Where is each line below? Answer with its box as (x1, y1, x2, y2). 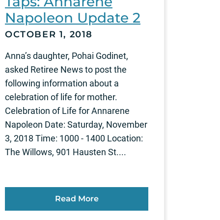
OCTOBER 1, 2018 (5, 29, 93, 40)
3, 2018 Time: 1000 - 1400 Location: (5, 133, 143, 144)
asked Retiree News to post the (5, 64, 127, 75)
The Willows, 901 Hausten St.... (5, 147, 126, 158)
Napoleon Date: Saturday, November (5, 119, 147, 130)
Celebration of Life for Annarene (5, 106, 130, 116)
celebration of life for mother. (5, 92, 117, 103)
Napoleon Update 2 (5, 9, 140, 27)
